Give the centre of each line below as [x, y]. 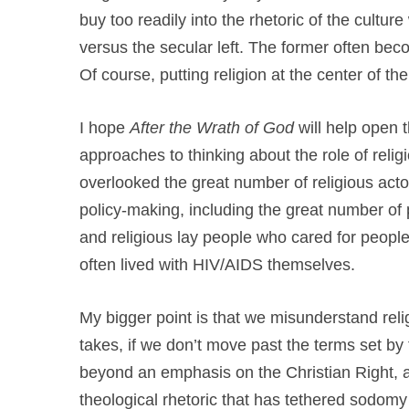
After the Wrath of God [214, 128]
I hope [105, 128]
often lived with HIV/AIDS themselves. [217, 265]
